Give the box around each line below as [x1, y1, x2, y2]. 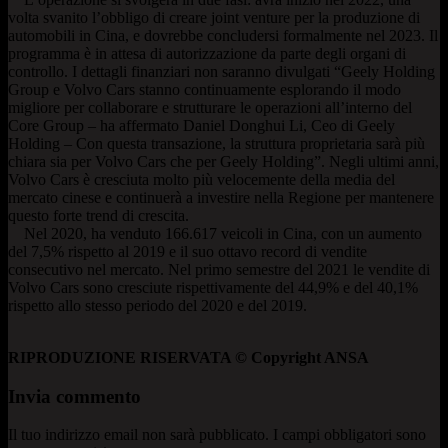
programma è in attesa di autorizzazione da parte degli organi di [8, 44, 406, 62]
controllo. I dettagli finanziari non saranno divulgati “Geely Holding [8, 62, 435, 80]
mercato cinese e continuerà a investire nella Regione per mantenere [8, 188, 434, 206]
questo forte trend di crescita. [8, 206, 189, 224]
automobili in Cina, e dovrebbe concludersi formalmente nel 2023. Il [8, 26, 438, 44]
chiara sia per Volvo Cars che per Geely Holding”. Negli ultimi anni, [8, 152, 439, 170]
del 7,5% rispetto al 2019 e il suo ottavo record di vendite [8, 242, 367, 260]
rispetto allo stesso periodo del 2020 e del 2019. [8, 296, 307, 314]
